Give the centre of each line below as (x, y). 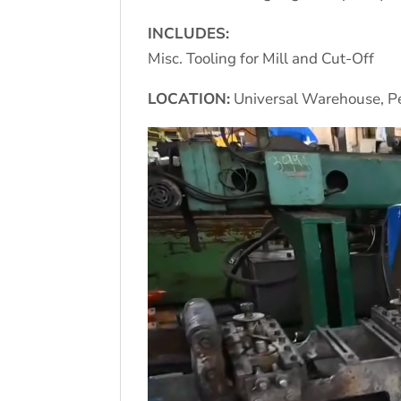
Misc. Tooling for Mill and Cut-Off (261, 58)
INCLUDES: (189, 33)
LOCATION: (189, 98)
